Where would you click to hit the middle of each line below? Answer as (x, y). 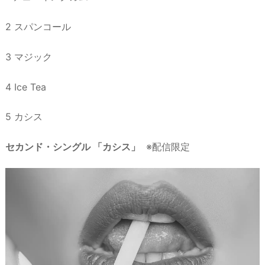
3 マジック (29, 56)
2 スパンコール (38, 27)
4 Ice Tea (26, 87)
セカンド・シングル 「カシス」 (73, 147)
